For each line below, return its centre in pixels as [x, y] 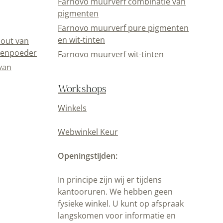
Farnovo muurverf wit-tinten [111, 54]
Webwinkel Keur [88, 132]
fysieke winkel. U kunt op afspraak [121, 203]
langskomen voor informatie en [117, 215]
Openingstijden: [88, 156]
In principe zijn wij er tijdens [110, 179]
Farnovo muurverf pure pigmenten [123, 28]
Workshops [82, 88]
